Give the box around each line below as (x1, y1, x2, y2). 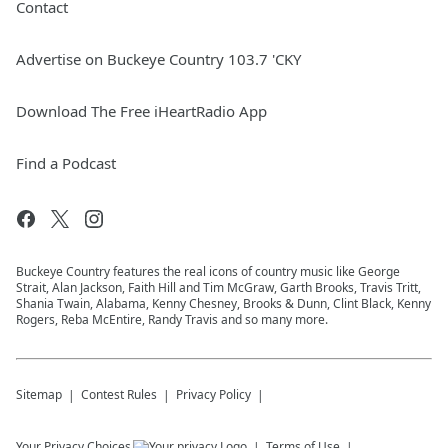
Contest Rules (81, 386, 157, 404)
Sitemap (16, 386, 62, 404)
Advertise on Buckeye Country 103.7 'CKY (16, 49, 301, 70)
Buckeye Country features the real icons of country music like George (16, 263, 400, 281)
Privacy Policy (176, 386, 251, 404)
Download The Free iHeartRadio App (16, 101, 267, 122)
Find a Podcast (16, 153, 116, 174)
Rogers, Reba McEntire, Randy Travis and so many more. (16, 311, 328, 329)
